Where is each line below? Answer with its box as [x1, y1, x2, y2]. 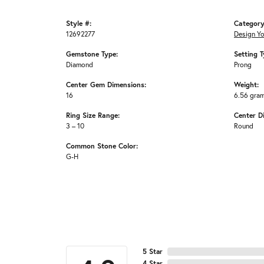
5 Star [143, 247, 163, 256]
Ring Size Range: [66, 110, 120, 120]
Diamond [66, 60, 93, 70]
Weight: [234, 80, 259, 90]
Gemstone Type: [66, 49, 118, 59]
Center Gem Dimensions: [66, 80, 146, 90]
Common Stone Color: [66, 141, 138, 151]
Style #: [66, 18, 91, 28]
